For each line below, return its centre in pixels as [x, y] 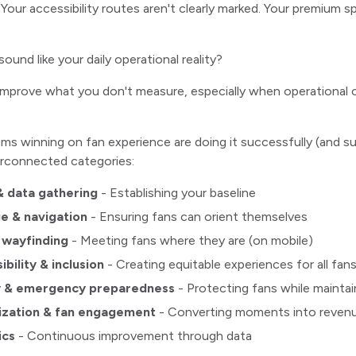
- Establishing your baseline [177, 193]
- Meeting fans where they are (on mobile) [191, 240]
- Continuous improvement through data [133, 336]
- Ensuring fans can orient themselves [197, 217]
